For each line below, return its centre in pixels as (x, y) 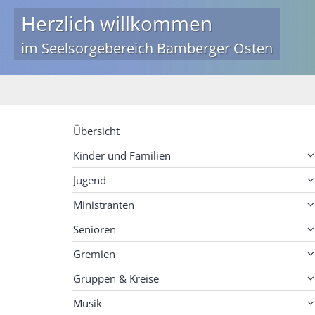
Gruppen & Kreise (116, 279)
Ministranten (104, 205)
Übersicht (96, 131)
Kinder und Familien (122, 156)
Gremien (94, 254)
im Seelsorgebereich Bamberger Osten (147, 49)
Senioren (95, 230)
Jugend (90, 180)
